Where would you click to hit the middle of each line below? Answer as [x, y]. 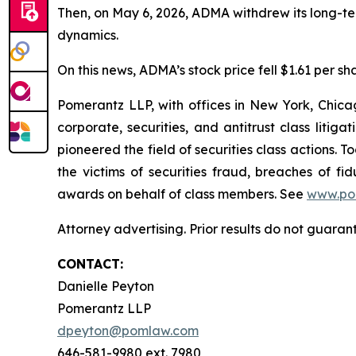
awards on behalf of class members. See [182, 194]
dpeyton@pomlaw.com [128, 331]
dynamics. [89, 35]
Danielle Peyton [106, 286]
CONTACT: [90, 264]
